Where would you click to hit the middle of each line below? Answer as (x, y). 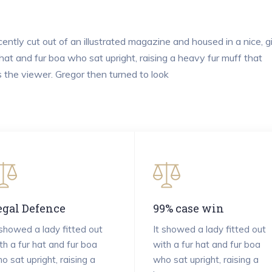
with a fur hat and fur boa (207, 245)
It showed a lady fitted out (210, 229)
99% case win (189, 208)
